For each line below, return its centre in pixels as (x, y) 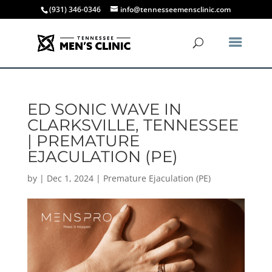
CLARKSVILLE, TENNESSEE (133, 125)
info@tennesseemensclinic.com (176, 9)
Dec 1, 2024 (70, 178)
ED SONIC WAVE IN (104, 109)
